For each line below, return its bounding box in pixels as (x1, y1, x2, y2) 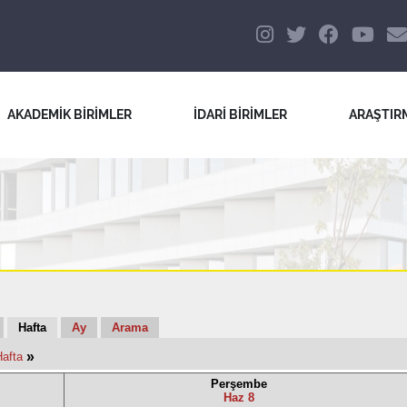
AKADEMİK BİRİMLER (7, 106, 132, 122)
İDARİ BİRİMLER (194, 106, 287, 122)
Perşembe (211, 377, 267, 391)
